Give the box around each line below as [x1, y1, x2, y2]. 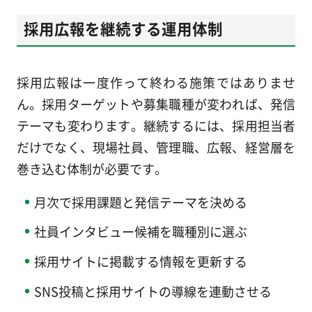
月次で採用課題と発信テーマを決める [33, 192, 247, 211]
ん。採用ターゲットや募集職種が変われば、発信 [16, 94, 296, 113]
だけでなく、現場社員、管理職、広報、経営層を [16, 137, 296, 156]
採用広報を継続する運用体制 [23, 17, 223, 40]
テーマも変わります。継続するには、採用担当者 [16, 116, 296, 134]
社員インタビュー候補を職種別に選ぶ [33, 222, 247, 241]
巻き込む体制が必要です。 [16, 159, 167, 178]
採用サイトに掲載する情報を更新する [33, 252, 247, 271]
